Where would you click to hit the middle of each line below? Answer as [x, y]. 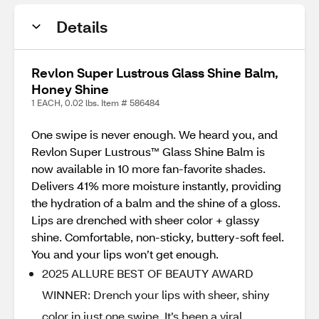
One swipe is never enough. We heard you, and [155, 134]
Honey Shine [70, 89]
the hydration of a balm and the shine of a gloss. [156, 203]
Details [82, 27]
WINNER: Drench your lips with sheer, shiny [156, 294]
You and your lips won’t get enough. [125, 254]
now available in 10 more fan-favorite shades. [148, 168]
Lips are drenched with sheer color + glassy [146, 220]
